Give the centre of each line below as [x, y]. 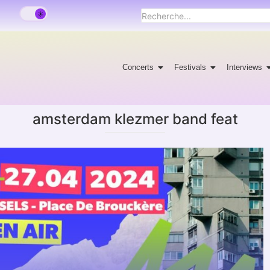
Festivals [190, 67]
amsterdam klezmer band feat [135, 119]
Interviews [245, 67]
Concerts [138, 67]
